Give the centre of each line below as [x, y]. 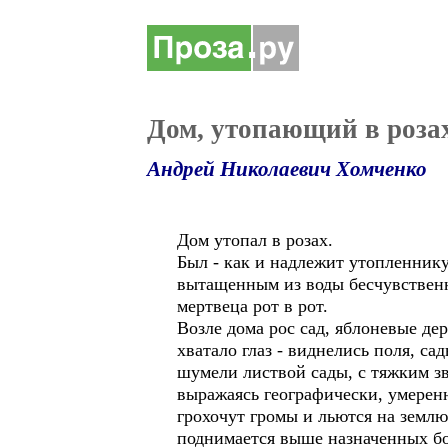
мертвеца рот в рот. [252, 306]
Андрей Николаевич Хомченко [287, 169]
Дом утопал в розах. [255, 240]
